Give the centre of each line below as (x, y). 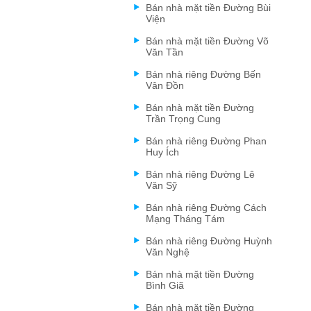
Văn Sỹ (161, 185)
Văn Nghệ (168, 252)
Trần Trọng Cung (183, 119)
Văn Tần (165, 52)
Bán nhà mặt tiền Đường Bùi (208, 8)
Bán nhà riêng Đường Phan (206, 141)
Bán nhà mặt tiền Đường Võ (207, 41)
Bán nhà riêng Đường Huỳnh (209, 241)
